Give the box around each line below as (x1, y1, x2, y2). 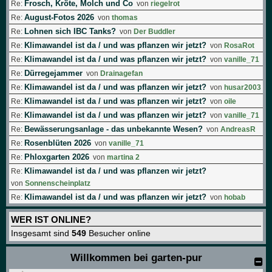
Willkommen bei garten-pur (70, 252, 202, 263)
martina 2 (107, 152, 140, 161)
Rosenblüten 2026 (24, 138, 91, 148)
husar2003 (224, 83, 261, 92)
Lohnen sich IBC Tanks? (24, 27, 116, 36)
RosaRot (224, 41, 254, 50)
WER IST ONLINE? (11, 215, 91, 225)
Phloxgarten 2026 (24, 152, 89, 161)
